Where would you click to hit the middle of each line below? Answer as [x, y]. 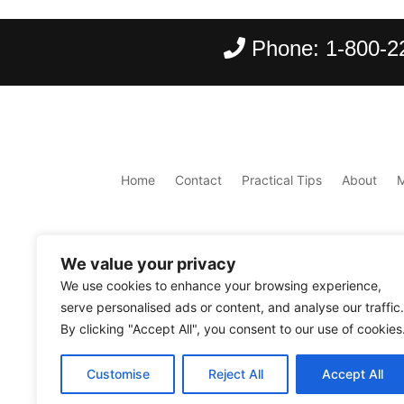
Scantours [263, 349]
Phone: [286, 48]
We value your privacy [148, 264]
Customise [118, 374]
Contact [199, 180]
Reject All [235, 374]
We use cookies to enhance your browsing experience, [221, 285]
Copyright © [160, 349]
